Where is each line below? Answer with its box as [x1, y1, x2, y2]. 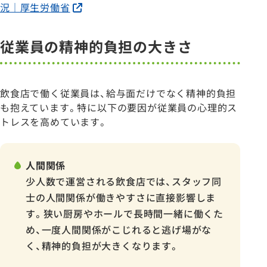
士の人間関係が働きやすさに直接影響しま [26, 190, 216, 205]
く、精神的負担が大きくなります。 [26, 238, 179, 253]
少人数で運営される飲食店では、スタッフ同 [26, 174, 222, 189]
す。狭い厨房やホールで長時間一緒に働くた [26, 206, 223, 221]
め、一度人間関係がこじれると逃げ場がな [26, 222, 212, 237]
